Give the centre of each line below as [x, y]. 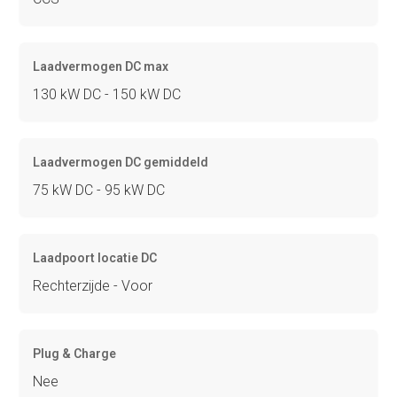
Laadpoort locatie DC [95, 258]
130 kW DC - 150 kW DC [107, 95]
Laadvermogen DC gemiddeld [121, 163]
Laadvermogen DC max [101, 67]
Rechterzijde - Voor [93, 286]
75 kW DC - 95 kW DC [99, 191]
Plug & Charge [75, 354]
